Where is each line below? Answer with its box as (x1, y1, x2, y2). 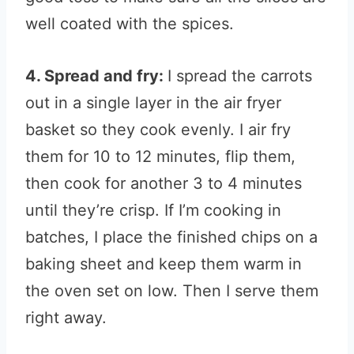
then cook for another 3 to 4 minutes (25, 174, 302, 193)
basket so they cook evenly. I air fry (25, 120, 291, 139)
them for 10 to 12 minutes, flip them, (25, 147, 296, 166)
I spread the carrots (168, 66, 312, 85)
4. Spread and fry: (25, 66, 168, 85)
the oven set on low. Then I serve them (25, 281, 318, 300)
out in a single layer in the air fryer (25, 93, 281, 112)
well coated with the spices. (25, 14, 234, 33)
